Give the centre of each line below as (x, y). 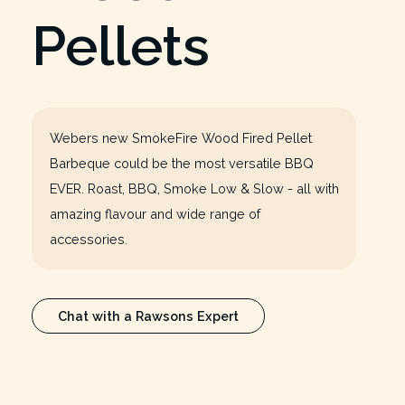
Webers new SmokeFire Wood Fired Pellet (180, 137)
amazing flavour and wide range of (155, 213)
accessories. (88, 239)
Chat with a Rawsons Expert (149, 316)
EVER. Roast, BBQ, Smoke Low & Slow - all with (194, 188)
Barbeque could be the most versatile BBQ (181, 163)
